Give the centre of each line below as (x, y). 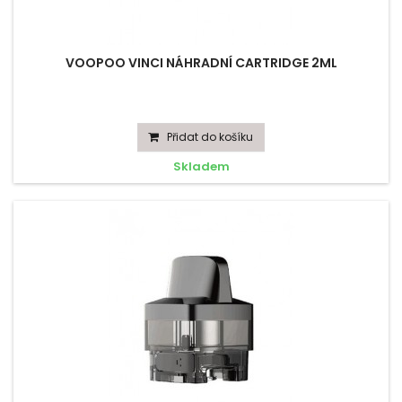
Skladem (201, 166)
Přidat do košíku (210, 137)
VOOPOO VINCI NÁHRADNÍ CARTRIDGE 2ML (201, 63)
